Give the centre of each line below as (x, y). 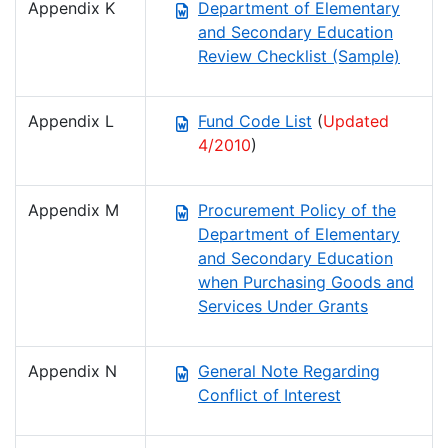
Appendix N (72, 371)
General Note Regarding (289, 371)
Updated (356, 121)
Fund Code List (255, 121)
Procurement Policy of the (297, 210)
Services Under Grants (283, 306)
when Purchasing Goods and (306, 282)
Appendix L (71, 121)
